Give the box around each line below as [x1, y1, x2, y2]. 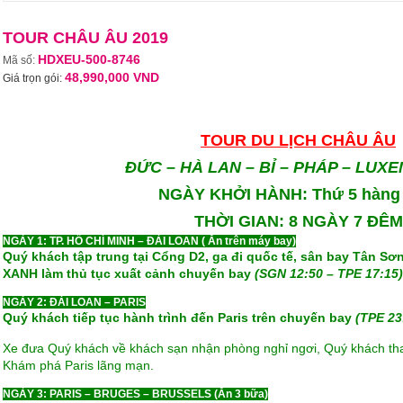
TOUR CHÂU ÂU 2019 [2, 29, 168, 47]
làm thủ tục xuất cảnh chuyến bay [40, 266, 255, 281]
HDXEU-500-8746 [37, 52, 140, 67]
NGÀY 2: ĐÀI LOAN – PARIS [2, 296, 146, 309]
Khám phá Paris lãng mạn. [2, 358, 154, 372]
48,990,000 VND [64, 70, 159, 85]
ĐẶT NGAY [6, 104, 77, 120]
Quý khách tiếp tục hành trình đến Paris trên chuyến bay [2, 310, 355, 325]
